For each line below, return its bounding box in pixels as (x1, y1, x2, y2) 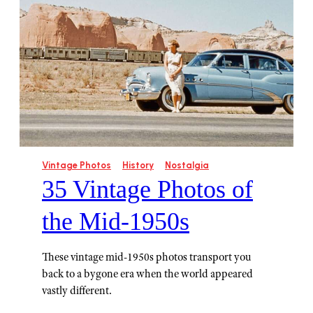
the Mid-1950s (42, 208, 189, 236)
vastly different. (42, 284, 112, 298)
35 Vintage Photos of (42, 175, 253, 204)
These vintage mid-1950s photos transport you (42, 250, 251, 264)
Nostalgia (165, 160, 209, 171)
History (122, 160, 154, 171)
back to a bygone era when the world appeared (42, 267, 253, 281)
